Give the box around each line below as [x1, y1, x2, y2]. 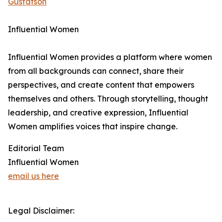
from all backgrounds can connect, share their [8, 66, 184, 76]
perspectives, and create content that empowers [8, 80, 194, 90]
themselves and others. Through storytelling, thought [8, 94, 208, 104]
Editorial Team [8, 143, 64, 153]
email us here [8, 171, 59, 181]
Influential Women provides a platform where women [8, 52, 212, 62]
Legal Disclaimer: [8, 206, 74, 216]
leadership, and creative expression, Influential [8, 108, 188, 117]
